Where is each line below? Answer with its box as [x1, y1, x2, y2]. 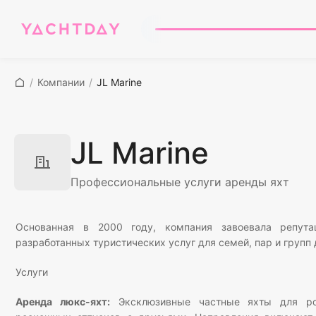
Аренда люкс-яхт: [16, 296, 110, 308]
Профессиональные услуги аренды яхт [71, 175, 289, 189]
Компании [37, 76, 85, 88]
